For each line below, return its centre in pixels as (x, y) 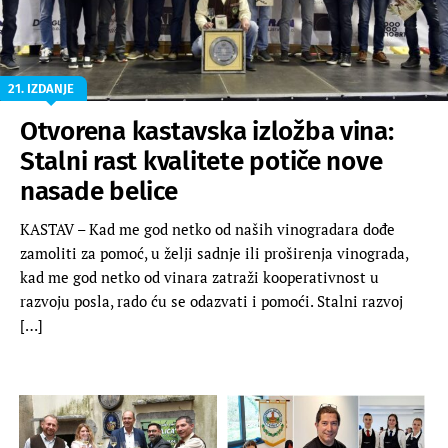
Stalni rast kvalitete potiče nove (201, 161)
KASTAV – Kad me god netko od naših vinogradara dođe (207, 228)
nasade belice (99, 191)
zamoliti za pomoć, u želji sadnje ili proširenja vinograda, (214, 252)
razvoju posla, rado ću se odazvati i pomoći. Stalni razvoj (211, 300)
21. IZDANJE (41, 88)
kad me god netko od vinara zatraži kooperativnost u (199, 276)
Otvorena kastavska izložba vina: (207, 131)
